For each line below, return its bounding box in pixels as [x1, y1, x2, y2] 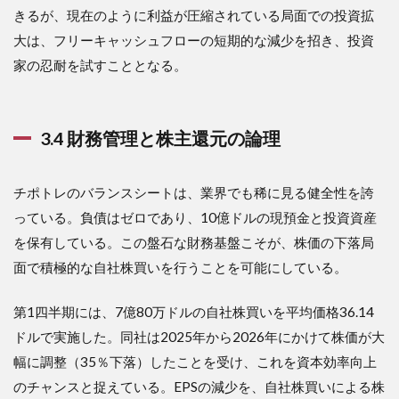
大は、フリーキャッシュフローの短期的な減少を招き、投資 [13, 31, 374, 48]
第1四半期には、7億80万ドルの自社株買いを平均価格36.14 [13, 303, 374, 320]
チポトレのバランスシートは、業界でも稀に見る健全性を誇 [13, 183, 374, 200]
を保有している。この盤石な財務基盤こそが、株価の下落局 [13, 233, 374, 250]
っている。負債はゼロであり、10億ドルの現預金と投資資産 [13, 208, 377, 225]
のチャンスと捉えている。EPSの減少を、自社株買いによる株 [13, 378, 385, 395]
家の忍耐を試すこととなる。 [13, 56, 187, 73]
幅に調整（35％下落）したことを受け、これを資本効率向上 [13, 353, 377, 370]
